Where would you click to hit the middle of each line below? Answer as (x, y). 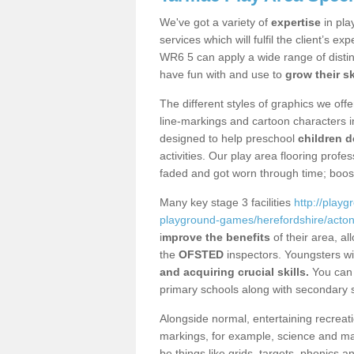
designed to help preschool (229, 138)
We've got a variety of (214, 22)
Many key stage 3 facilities (227, 202)
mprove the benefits (216, 237)
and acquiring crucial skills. (234, 271)
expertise (294, 22)
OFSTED (201, 254)
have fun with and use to (222, 74)
